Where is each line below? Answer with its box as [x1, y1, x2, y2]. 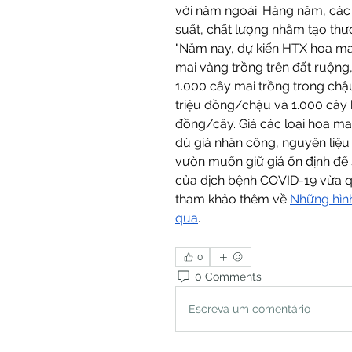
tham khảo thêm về [175, 192, 290, 207]
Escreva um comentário [189, 302, 310, 315]
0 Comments [195, 269, 262, 283]
